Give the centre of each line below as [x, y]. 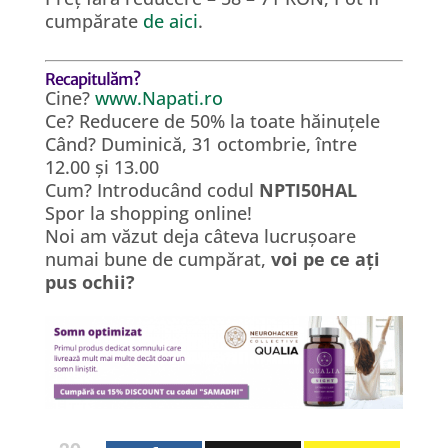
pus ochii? [89, 282]
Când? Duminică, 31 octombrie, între [200, 144]
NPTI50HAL [307, 190]
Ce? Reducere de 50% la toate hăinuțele [212, 121]
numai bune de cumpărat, [157, 259]
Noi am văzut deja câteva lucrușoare [200, 236]
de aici [170, 21]
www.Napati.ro [158, 98]
